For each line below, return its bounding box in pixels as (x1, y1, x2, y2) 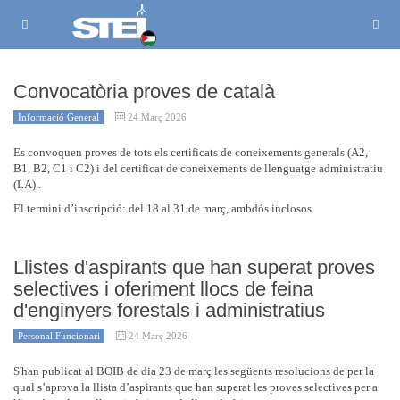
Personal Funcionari (18, 330, 100, 341)
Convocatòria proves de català (13, 80, 275, 103)
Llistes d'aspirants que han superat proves (13, 256, 375, 279)
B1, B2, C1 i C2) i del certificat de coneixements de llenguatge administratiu (13, 162, 383, 175)
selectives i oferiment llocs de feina (13, 278, 313, 300)
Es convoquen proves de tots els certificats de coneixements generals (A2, (13, 146, 368, 159)
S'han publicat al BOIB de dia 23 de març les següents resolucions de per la (13, 364, 374, 378)
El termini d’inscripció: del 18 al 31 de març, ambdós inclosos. (13, 202, 314, 215)
